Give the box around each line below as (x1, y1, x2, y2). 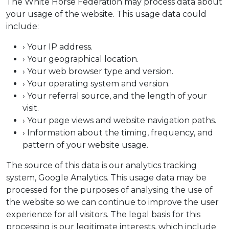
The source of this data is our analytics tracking (6, 160, 197, 170)
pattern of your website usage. (22, 140, 148, 150)
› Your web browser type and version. (22, 66, 173, 76)
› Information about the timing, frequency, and (22, 127, 213, 138)
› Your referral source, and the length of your (22, 90, 207, 101)
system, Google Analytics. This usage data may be (6, 172, 207, 182)
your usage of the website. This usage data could (6, 9, 207, 19)
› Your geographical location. (22, 54, 139, 64)
